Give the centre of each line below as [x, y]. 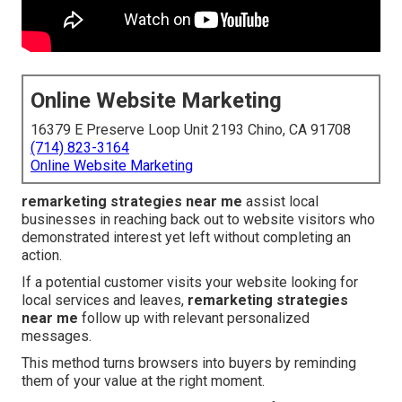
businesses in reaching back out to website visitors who [198, 220]
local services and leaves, [105, 301]
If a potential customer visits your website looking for [190, 283]
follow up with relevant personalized [194, 319]
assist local [280, 202]
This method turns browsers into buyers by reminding [189, 363]
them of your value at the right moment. [143, 381]
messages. [57, 336]
